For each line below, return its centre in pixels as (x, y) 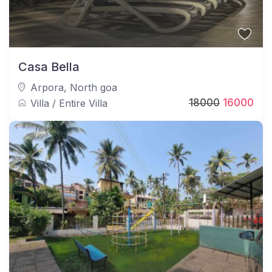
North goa (94, 88)
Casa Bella (49, 67)
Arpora (47, 88)
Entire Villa (83, 104)
